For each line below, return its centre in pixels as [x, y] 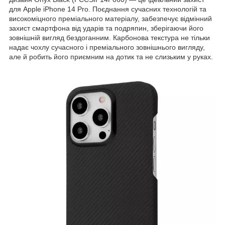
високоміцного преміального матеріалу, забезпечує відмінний [110, 18]
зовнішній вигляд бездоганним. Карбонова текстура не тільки [109, 37]
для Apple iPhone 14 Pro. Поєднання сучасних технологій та [108, 9]
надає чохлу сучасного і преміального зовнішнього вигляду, [107, 47]
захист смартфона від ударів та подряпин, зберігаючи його [106, 28]
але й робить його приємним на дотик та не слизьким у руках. [111, 57]
